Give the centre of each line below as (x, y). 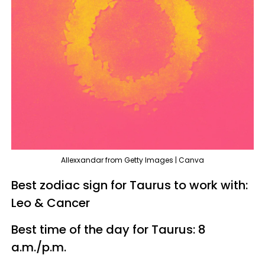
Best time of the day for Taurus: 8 (109, 230)
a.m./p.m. (39, 248)
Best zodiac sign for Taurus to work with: (130, 185)
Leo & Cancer (51, 203)
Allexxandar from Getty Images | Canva (132, 160)
